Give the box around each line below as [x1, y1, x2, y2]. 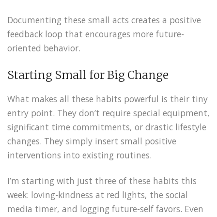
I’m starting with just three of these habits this [7, 174, 197, 186]
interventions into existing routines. [7, 149, 152, 161]
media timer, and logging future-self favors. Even [7, 202, 203, 215]
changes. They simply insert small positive [7, 135, 176, 147]
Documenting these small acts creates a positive [7, 14, 201, 26]
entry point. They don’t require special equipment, [7, 107, 210, 119]
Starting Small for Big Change [7, 68, 169, 82]
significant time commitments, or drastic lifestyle [7, 121, 206, 133]
